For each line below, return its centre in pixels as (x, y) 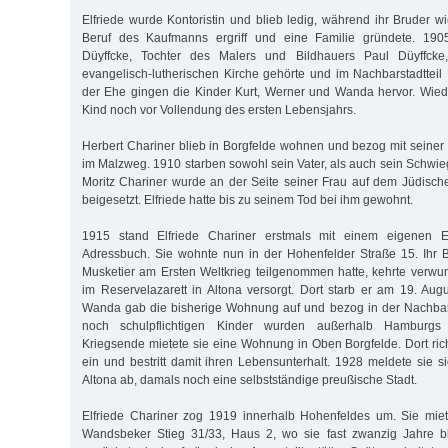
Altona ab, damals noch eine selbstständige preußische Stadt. (249, 380)
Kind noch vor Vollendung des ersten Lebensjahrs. (219, 110)
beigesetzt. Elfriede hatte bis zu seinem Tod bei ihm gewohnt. (247, 200)
